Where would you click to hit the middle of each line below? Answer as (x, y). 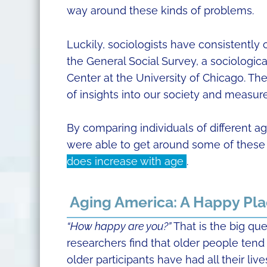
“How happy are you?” (119, 226)
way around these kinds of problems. (160, 10)
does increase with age (126, 162)
